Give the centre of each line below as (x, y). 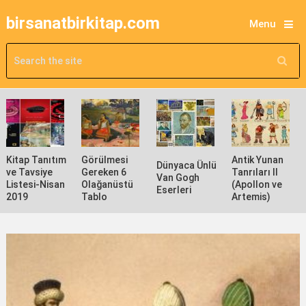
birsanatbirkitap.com (83, 23)
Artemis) (251, 197)
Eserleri (174, 190)
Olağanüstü (108, 184)
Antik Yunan (258, 160)
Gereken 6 (104, 172)
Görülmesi (105, 160)
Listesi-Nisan (35, 184)
